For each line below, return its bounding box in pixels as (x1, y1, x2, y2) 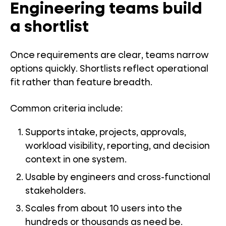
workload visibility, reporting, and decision (25, 142, 210, 151)
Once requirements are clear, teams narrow (10, 51, 209, 60)
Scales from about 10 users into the (25, 204, 182, 213)
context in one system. (25, 155, 127, 164)
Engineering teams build (10, 1, 202, 17)
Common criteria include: (10, 104, 123, 114)
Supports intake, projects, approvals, (25, 128, 186, 137)
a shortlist (10, 19, 89, 35)
